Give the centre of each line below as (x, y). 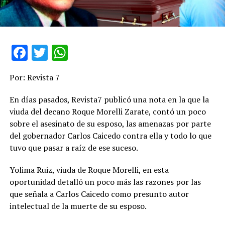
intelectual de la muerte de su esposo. (78, 206)
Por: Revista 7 (34, 78)
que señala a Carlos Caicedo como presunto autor (99, 194)
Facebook (61, 53)
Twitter (72, 53)
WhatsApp (104, 53)
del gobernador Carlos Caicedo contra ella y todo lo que (110, 136)
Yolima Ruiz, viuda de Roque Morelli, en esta (89, 170)
